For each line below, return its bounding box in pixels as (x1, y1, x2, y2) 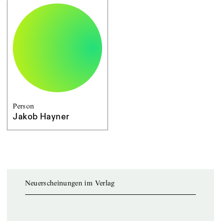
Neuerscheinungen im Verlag (25, 178, 115, 187)
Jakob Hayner (13, 111, 70, 123)
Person (13, 101, 35, 110)
